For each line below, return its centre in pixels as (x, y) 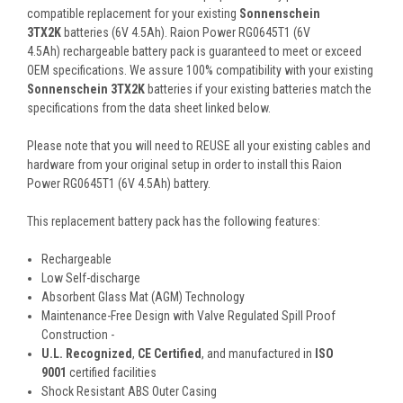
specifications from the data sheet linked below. (149, 108)
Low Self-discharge (91, 278)
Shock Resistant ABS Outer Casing (130, 392)
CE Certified (170, 354)
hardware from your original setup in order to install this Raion (184, 165)
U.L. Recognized (87, 354)
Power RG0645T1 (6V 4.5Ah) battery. (119, 184)
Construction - (78, 335)
